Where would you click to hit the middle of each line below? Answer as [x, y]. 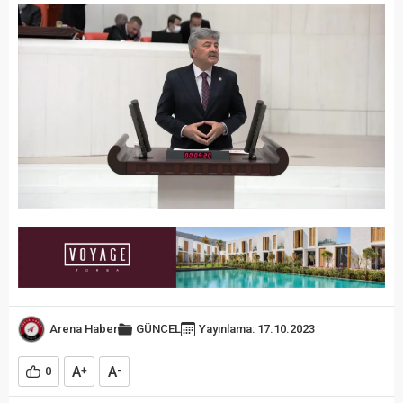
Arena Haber [84, 329]
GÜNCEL [158, 329]
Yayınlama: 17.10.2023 [257, 329]
